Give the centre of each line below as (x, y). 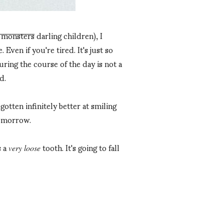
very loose (24, 148)
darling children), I (68, 35)
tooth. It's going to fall (80, 147)
